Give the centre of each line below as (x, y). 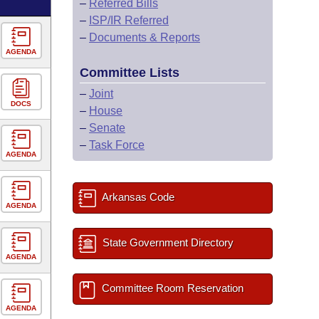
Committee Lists (130, 73)
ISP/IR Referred (129, 20)
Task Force (117, 145)
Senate (107, 128)
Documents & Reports (145, 37)
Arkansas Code (137, 197)
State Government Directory (167, 242)
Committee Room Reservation (171, 288)
